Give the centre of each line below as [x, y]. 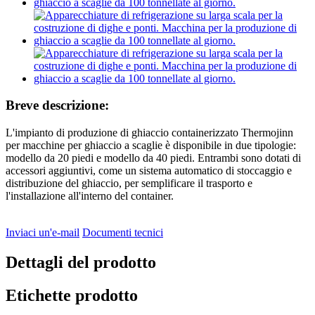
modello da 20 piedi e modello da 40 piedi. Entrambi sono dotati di [153, 158]
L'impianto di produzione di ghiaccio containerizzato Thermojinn [149, 133]
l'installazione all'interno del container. [90, 196]
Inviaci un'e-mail [43, 233]
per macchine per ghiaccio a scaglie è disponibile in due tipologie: [151, 146]
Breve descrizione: [57, 105]
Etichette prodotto [72, 295]
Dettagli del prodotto [81, 263]
